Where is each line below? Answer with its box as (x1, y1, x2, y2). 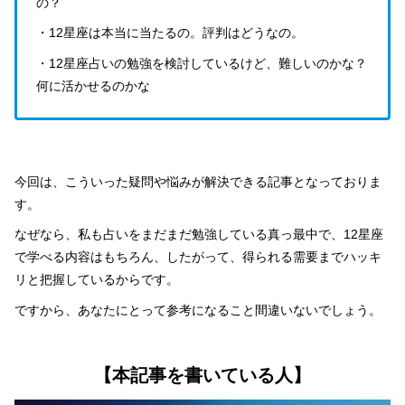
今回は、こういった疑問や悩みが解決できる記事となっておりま (14, 174, 381, 189)
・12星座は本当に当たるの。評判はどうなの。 (36, 25, 304, 41)
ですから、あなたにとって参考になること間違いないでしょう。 (14, 302, 381, 317)
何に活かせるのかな (36, 78, 150, 93)
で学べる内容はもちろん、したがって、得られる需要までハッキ (14, 250, 381, 265)
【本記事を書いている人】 (94, 365, 311, 386)
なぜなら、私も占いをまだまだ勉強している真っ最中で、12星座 (14, 227, 383, 242)
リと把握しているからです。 (14, 272, 179, 287)
